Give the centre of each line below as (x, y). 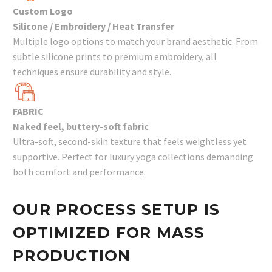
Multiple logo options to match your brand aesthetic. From (135, 41)
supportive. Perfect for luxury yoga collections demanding (133, 157)
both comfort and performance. (79, 172)
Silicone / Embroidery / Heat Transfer (93, 26)
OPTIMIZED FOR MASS (109, 233)
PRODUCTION (72, 256)
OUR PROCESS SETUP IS (116, 209)
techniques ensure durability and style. (92, 72)
